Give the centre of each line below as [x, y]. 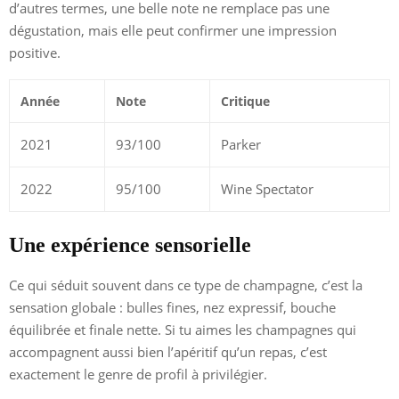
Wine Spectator [267, 189]
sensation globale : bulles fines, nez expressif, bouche [172, 308]
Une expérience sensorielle [130, 245]
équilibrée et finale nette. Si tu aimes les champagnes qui [183, 330]
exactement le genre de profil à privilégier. [138, 375]
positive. [35, 53]
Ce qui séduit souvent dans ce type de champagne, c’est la [186, 285]
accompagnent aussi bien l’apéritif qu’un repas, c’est [168, 352]
